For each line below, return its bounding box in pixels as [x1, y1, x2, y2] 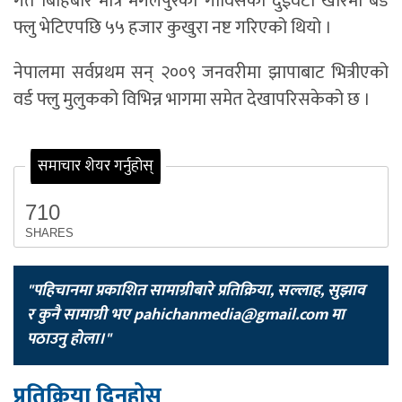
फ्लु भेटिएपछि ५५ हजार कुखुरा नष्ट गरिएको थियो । [13, 13, 332, 44]
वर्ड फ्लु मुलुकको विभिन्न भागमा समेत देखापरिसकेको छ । [13, 84, 371, 116]
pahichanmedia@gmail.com [134, 301, 328, 328]
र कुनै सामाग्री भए [27, 301, 134, 328]
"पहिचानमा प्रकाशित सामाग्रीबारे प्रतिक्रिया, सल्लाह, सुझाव [27, 276, 365, 304]
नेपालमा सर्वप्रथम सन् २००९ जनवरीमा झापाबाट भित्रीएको [13, 57, 389, 89]
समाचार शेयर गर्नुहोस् [38, 153, 153, 179]
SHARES [25, 225, 74, 240]
